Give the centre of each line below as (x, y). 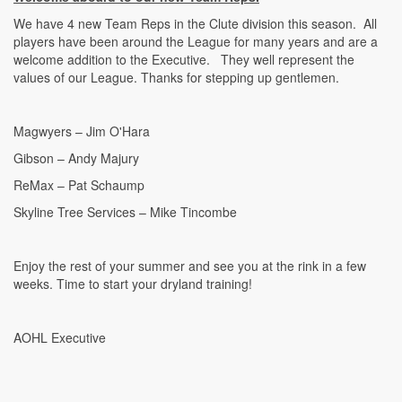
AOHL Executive (60, 337)
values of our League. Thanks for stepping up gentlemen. (176, 77)
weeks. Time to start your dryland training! (133, 284)
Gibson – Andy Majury (76, 158)
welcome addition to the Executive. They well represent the (184, 59)
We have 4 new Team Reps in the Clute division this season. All (195, 23)
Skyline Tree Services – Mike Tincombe (125, 212)
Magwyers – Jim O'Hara (82, 131)
